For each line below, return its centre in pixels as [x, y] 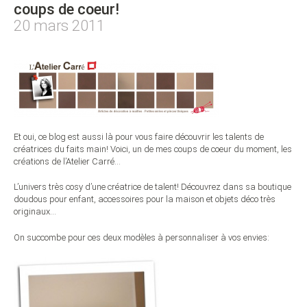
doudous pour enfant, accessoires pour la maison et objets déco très [145, 199]
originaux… [35, 212]
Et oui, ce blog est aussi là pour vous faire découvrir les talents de [139, 136]
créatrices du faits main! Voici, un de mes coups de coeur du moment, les [153, 149]
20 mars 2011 [59, 26]
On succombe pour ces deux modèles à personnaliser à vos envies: [142, 237]
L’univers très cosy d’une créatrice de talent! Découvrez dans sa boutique [152, 187]
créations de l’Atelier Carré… [67, 161]
